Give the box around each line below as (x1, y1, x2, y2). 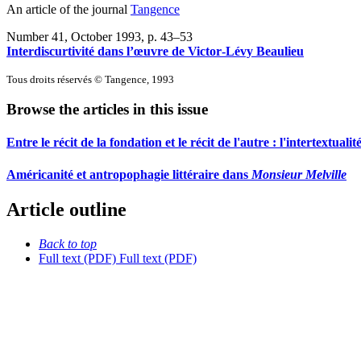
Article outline (6, 199, 127, 221)
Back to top (39, 236, 97, 251)
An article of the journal (6, 2, 131, 16)
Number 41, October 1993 (6, 29, 141, 44)
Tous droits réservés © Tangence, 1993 (6, 73, 174, 85)
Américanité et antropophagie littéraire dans (6, 167, 251, 181)
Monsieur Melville (251, 167, 346, 181)
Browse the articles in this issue (6, 101, 208, 118)
